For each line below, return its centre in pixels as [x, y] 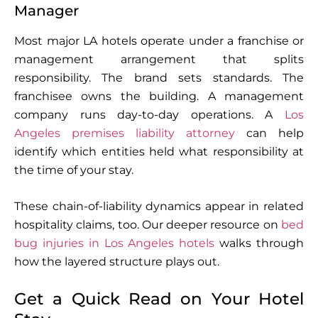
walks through [259, 243]
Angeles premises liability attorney [125, 133]
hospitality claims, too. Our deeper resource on [148, 224]
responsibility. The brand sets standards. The [159, 77]
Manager [46, 10]
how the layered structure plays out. [117, 261]
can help [269, 133]
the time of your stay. [74, 170]
